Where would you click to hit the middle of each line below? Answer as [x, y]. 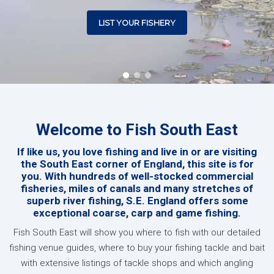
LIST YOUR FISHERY [137, 23]
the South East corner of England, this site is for [137, 164]
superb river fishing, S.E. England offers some [137, 200]
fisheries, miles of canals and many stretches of [137, 188]
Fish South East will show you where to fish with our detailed [137, 232]
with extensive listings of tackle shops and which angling [137, 263]
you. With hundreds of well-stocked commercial [137, 176]
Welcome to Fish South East [137, 129]
